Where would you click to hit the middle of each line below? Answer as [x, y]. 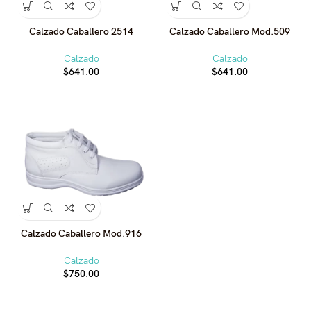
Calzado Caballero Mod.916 [81, 234]
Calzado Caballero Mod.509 [230, 32]
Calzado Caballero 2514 [81, 32]
